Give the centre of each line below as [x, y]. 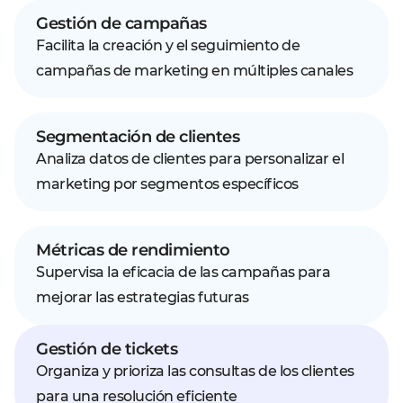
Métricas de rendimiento [133, 250]
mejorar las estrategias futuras [143, 297]
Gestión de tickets [107, 349]
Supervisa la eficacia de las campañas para [183, 272]
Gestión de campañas [121, 23]
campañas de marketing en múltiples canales [194, 71]
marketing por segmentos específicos [167, 184]
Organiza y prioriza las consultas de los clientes [195, 371]
